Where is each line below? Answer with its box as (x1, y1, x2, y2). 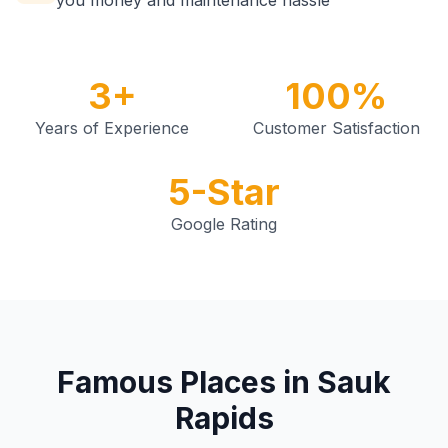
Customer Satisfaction (252, 118, 420, 138)
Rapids (174, 400, 274, 436)
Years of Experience (35, 118, 189, 138)
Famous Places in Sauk (57, 364, 391, 400)
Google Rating (171, 214, 277, 234)
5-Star (168, 170, 280, 214)
